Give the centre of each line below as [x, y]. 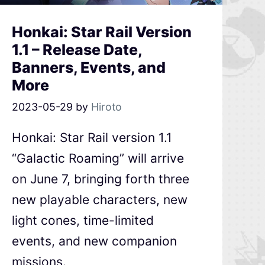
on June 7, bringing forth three [100, 179]
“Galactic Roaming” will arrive [98, 158]
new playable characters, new [99, 199]
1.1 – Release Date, [77, 49]
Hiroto [106, 106]
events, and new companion [94, 241]
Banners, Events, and [88, 67]
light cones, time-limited [83, 220]
